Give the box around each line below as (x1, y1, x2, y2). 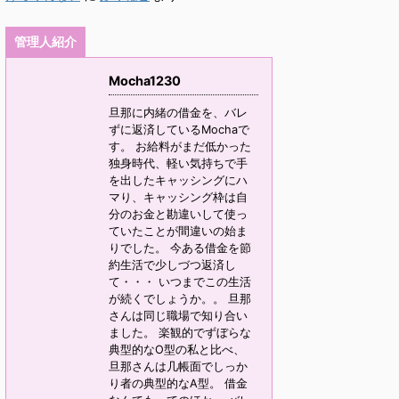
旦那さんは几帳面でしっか (109, 360, 248, 373)
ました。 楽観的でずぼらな (109, 326, 251, 339)
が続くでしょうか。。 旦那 (109, 292, 251, 305)
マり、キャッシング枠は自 (109, 191, 248, 204)
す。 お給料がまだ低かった (109, 140, 251, 153)
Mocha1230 (109, 73, 181, 88)
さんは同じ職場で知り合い (109, 309, 248, 322)
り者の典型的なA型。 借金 (109, 377, 248, 390)
